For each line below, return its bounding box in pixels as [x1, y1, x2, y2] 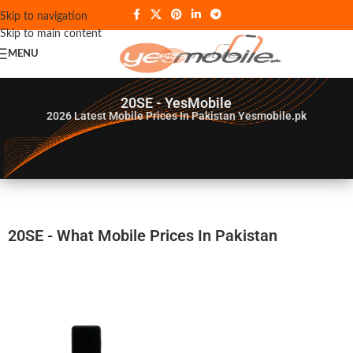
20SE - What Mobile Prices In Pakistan [8, 226, 277, 245]
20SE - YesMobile [121, 95, 232, 111]
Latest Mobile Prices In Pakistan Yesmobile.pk [73, 110, 307, 122]
